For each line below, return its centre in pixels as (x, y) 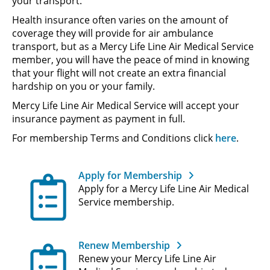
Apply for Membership (130, 175)
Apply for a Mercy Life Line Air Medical (164, 188)
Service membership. (126, 202)
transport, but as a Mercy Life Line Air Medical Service (133, 46)
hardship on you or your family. (83, 86)
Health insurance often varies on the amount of (120, 20)
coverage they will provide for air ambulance (113, 33)
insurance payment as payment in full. (99, 118)
